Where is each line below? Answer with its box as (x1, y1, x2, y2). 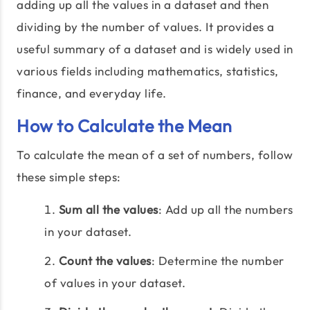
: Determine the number (151, 253, 284, 268)
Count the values (58, 253, 152, 268)
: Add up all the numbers (158, 202, 293, 217)
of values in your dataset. (44, 275, 185, 290)
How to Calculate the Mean (17, 115, 232, 137)
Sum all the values (58, 202, 158, 217)
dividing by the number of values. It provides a (17, 19, 275, 34)
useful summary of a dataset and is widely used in (17, 42, 293, 56)
